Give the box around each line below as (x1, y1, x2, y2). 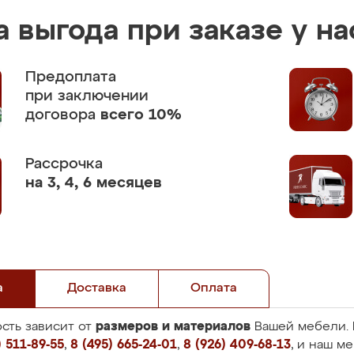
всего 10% (100, 107, 182, 122)
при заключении (25, 88, 149, 104)
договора (25, 107, 100, 122)
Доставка (67, 282, 126, 295)
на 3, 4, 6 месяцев (25, 175, 162, 190)
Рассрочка (25, 156, 103, 171)
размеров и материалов (96, 320, 250, 333)
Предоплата (25, 70, 116, 85)
